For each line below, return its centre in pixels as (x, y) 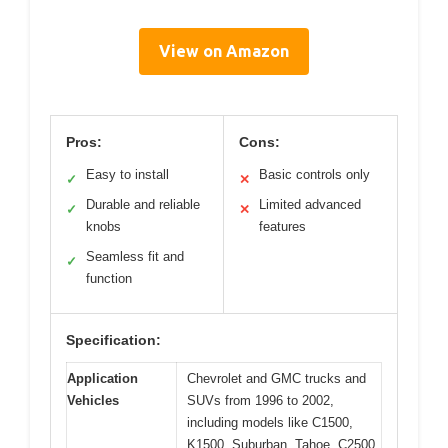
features (282, 227)
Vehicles (93, 401)
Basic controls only (314, 175)
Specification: (113, 340)
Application (102, 379)
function (109, 279)
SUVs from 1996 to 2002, (260, 401)
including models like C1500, (270, 423)
